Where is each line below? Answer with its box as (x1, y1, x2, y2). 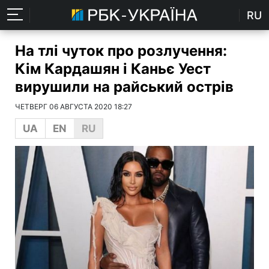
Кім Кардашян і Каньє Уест (15, 60, 211, 77)
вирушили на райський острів (15, 78, 234, 95)
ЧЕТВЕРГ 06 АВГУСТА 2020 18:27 (15, 102, 132, 111)
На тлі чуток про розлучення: (15, 42, 227, 59)
